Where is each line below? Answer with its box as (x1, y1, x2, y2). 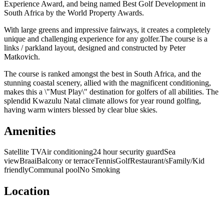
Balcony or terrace (36, 156, 94, 165)
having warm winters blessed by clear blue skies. (4, 105, 157, 114)
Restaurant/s (130, 156, 168, 165)
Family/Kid (168, 156, 204, 165)
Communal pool (28, 165, 79, 174)
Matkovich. (4, 52, 40, 61)
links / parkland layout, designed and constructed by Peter (4, 43, 185, 52)
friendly (4, 165, 28, 174)
